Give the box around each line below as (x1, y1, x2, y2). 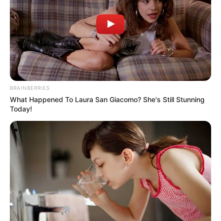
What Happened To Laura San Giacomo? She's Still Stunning (10, 95, 205, 104)
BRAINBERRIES (10, 85, 50, 91)
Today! (10, 105, 32, 113)
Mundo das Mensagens (10, 163, 88, 170)
